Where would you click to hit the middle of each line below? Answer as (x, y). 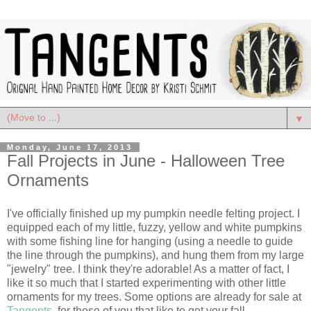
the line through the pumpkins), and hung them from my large (155, 255)
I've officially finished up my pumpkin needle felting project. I (153, 213)
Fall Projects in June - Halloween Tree (146, 160)
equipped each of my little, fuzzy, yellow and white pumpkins (154, 227)
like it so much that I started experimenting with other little (146, 283)
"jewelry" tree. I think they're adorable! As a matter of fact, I (148, 269)
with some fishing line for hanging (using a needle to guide (150, 241)
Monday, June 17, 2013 (70, 147)
